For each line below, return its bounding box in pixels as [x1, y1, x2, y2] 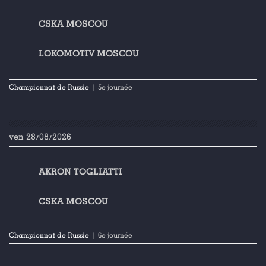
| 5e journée [92, 83, 132, 92]
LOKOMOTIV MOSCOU [39, 48, 139, 59]
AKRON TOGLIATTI [39, 166, 122, 177]
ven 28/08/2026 [9, 131, 71, 142]
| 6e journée [92, 231, 132, 240]
